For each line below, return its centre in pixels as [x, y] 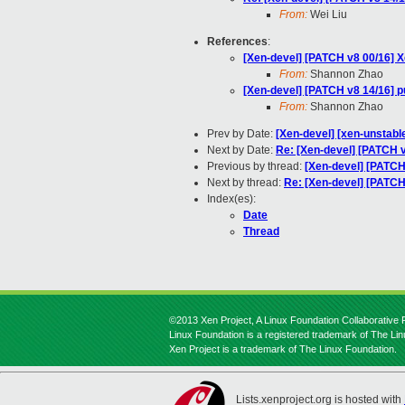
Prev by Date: [241, 134]
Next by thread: [245, 183]
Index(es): [231, 199]
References [237, 42]
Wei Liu [327, 15]
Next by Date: [241, 151]
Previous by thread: [256, 167]
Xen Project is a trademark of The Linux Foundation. [283, 349]
